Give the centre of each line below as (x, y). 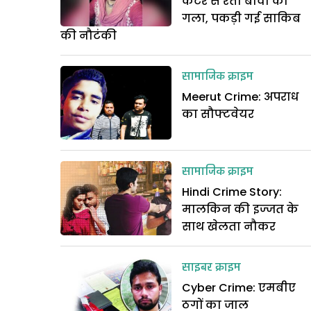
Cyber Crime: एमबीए (239, 288)
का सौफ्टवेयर (218, 114)
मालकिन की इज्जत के (240, 210)
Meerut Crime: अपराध (240, 96)
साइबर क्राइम (211, 268)
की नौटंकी (89, 35)
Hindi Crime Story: (232, 192)
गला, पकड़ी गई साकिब (241, 18)
